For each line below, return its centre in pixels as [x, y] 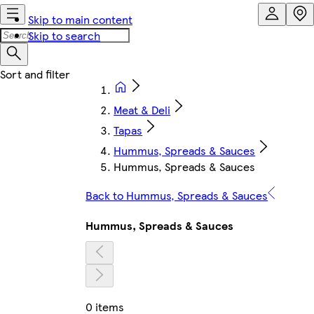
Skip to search [64, 35]
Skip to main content [80, 19]
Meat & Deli [142, 110]
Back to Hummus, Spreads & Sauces [177, 195]
